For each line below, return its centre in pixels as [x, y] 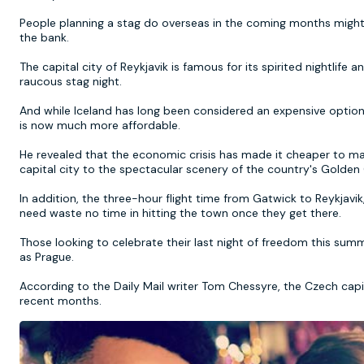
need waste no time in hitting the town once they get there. [180, 213]
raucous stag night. [71, 81]
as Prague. [47, 257]
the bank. [44, 37]
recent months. [61, 301]
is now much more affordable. [100, 125]
